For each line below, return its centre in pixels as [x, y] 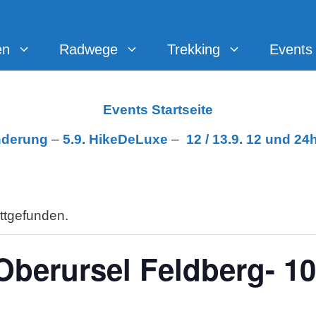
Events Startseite [158, 110]
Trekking [194, 49]
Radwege [89, 49]
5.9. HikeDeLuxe [115, 139]
